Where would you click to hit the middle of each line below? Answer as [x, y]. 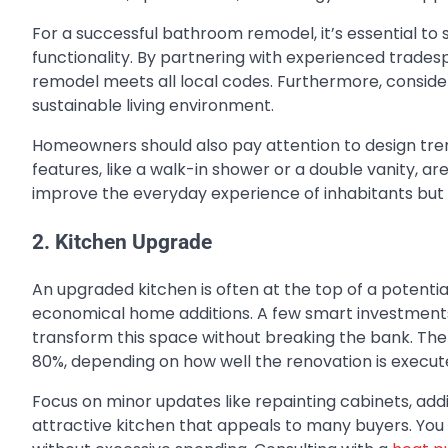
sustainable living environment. [153, 105]
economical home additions [141, 314]
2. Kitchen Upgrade [122, 241]
